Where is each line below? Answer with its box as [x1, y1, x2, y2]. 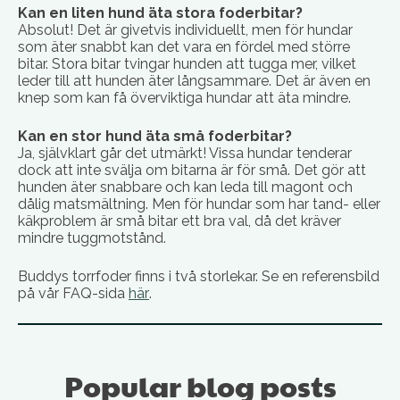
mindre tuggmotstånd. [18, 229, 166, 247]
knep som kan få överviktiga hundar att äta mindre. [18, 89, 351, 107]
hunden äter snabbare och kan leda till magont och [18, 179, 353, 196]
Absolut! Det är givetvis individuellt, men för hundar [18, 21, 353, 39]
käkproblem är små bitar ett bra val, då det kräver [18, 212, 341, 230]
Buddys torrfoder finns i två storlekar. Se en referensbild [18, 268, 379, 286]
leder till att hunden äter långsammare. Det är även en [18, 72, 371, 90]
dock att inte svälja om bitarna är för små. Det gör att [18, 162, 366, 179]
